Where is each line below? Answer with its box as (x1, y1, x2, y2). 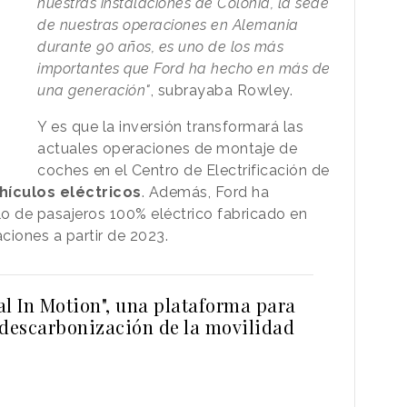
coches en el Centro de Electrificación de (37, 161, 330, 179)
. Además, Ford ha (141, 183, 269, 201)
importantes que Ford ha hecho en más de (37, 59, 331, 77)
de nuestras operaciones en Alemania (37, 15, 299, 34)
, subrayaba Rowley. (150, 81, 293, 99)
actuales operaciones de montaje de (37, 139, 298, 157)
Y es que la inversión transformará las (37, 117, 304, 135)
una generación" (37, 81, 151, 99)
